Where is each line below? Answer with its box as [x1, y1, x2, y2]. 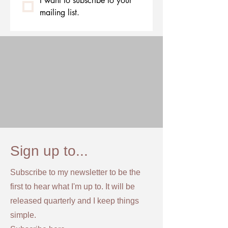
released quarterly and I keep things [10, 196, 139, 205]
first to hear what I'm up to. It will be [10, 182, 135, 191]
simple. [10, 211, 40, 219]
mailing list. [40, 7, 79, 18]
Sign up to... [10, 143, 88, 159]
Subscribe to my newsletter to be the [10, 168, 140, 177]
